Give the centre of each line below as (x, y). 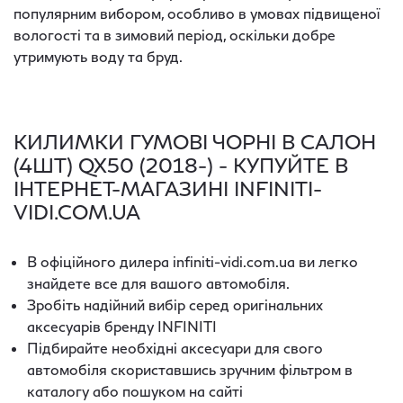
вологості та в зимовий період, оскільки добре (175, 35)
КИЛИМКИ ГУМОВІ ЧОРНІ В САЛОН (195, 142)
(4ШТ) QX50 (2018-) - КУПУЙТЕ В (181, 166)
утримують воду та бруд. (98, 57)
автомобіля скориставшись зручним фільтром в (190, 370)
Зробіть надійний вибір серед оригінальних (175, 305)
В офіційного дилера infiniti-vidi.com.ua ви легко (193, 262)
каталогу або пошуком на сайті (135, 391)
